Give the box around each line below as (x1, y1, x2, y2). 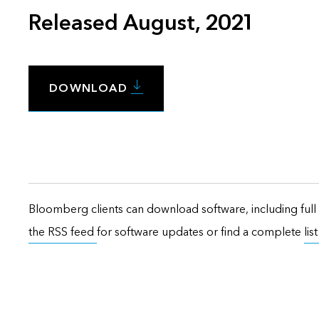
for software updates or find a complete (97, 224, 304, 239)
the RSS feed (28, 224, 97, 239)
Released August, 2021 (28, 9, 252, 37)
